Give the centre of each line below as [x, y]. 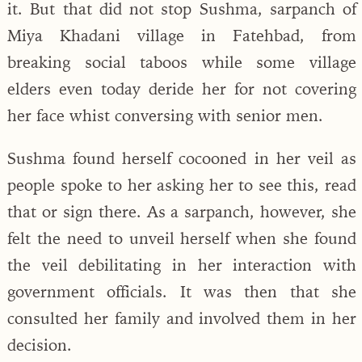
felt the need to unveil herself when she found [182, 238]
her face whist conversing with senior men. [165, 115]
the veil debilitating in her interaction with [182, 264]
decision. [40, 344]
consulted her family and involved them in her [182, 318]
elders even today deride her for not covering [182, 88]
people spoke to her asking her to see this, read [182, 184]
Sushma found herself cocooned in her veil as [182, 158]
